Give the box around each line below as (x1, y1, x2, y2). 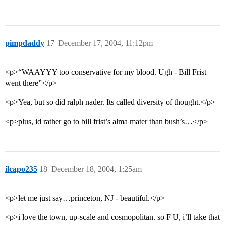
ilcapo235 (5, 165, 37, 174)
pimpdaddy (5, 39, 44, 48)
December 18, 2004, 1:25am (51, 165, 142, 174)
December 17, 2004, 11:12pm (58, 39, 153, 48)
